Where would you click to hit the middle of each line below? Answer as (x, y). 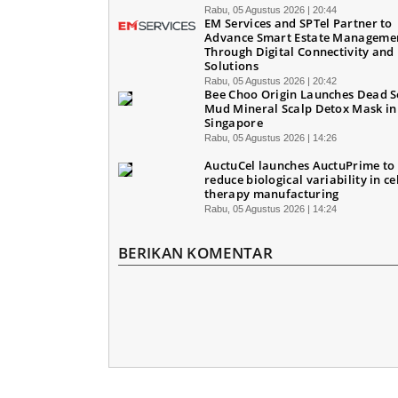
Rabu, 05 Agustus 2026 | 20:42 (271, 80)
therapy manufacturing (272, 193)
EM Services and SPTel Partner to (298, 23)
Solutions (231, 65)
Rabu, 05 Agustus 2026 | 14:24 (271, 208)
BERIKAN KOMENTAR (195, 252)
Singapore (234, 122)
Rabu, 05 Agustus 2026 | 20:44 (271, 9)
